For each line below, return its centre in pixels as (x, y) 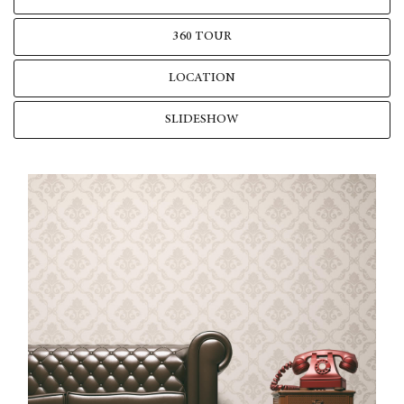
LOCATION (202, 79)
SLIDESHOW (202, 120)
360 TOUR (202, 37)
